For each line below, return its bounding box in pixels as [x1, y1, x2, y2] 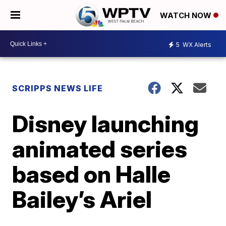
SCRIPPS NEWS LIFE [12, 83, 103, 93]
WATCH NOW [160, 11, 213, 21]
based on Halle [12, 160, 171, 188]
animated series [12, 135, 188, 163]
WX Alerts [181, 40, 211, 48]
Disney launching [12, 109, 199, 138]
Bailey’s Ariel [12, 185, 152, 213]
